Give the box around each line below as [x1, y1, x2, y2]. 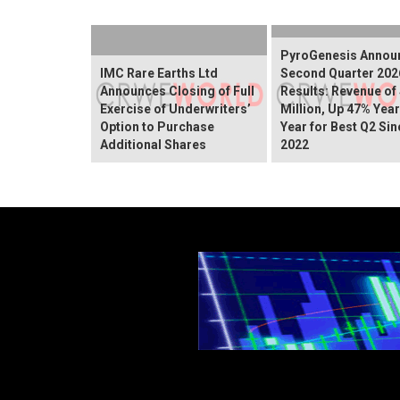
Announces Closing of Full [100, 83, 254, 98]
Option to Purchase [100, 119, 214, 134]
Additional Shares [100, 137, 206, 152]
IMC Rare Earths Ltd [100, 65, 218, 80]
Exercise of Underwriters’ [100, 101, 251, 116]
